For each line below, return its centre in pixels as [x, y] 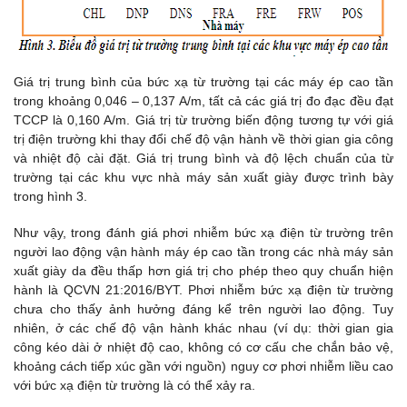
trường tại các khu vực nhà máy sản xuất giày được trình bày [203, 178]
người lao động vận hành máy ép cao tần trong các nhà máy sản [203, 251]
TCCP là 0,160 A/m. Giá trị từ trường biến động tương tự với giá [203, 120]
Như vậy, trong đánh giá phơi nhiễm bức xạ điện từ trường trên [203, 232]
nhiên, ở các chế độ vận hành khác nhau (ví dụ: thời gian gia [203, 328]
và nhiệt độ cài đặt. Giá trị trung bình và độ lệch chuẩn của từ [203, 159]
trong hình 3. [50, 197]
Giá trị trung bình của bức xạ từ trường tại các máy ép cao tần [203, 82]
